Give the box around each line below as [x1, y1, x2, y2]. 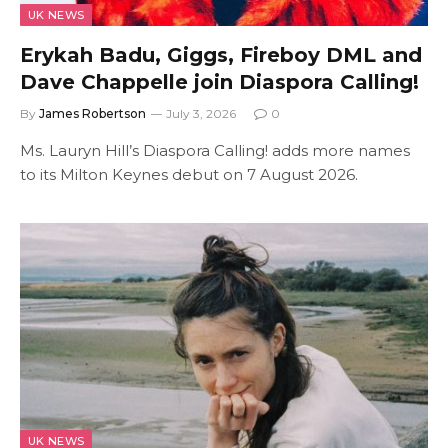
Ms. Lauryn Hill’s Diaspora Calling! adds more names [20, 140, 410, 160]
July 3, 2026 [166, 105, 236, 121]
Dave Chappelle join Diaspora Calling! [20, 69, 419, 94]
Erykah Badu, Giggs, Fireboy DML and [20, 42, 422, 67]
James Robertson [39, 105, 146, 121]
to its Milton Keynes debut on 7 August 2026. [20, 164, 358, 184]
